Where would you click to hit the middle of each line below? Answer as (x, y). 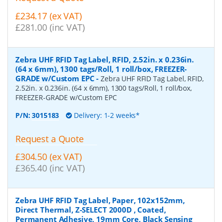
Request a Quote (50, 139)
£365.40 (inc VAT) (50, 168)
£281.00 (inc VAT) (50, 27)
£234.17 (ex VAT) (49, 16)
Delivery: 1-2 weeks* (106, 115)
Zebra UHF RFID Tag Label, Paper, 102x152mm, (100, 200)
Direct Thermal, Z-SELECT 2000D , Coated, (91, 210)
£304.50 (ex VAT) (49, 157)
